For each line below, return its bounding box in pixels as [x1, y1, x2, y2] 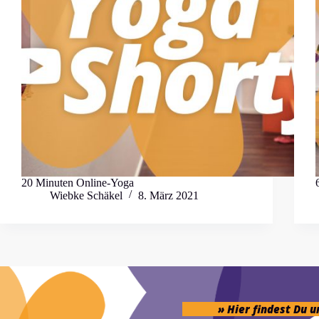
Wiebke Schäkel [50, 189, 122, 202]
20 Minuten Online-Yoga [21, 176, 134, 189]
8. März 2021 [138, 189, 199, 202]
